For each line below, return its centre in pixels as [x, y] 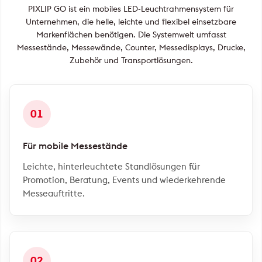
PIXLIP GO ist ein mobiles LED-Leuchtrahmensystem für [131, 9]
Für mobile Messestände [75, 146]
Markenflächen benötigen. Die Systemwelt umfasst [131, 35]
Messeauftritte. [54, 193]
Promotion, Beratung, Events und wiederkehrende [124, 180]
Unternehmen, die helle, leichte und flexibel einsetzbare [131, 22]
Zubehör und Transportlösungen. [131, 60]
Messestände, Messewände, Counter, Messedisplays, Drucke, [131, 47]
